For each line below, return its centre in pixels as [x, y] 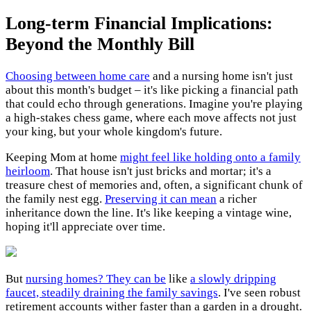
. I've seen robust [259, 293]
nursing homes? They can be [96, 279]
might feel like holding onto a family [210, 158]
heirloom [28, 171]
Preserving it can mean [161, 199]
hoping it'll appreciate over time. [85, 227]
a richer [237, 199]
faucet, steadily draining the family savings [112, 293]
